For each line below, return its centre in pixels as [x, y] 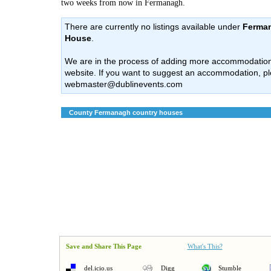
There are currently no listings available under [153, 27]
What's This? [205, 246]
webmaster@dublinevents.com [123, 84]
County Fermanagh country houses [126, 113]
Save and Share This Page [103, 246]
